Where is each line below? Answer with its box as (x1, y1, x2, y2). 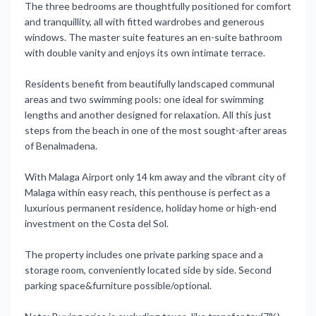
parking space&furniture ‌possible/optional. (25, 279, 212, 291)
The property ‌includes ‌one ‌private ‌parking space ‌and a (25, 248, 263, 260)
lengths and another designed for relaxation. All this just (25, 109, 272, 121)
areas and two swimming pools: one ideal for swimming (25, 93, 264, 105)
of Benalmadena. (25, 140, 97, 152)
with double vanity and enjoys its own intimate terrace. (25, 47, 265, 59)
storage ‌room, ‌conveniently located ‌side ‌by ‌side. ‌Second (25, 264, 272, 276)
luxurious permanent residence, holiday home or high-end (25, 202, 276, 214)
